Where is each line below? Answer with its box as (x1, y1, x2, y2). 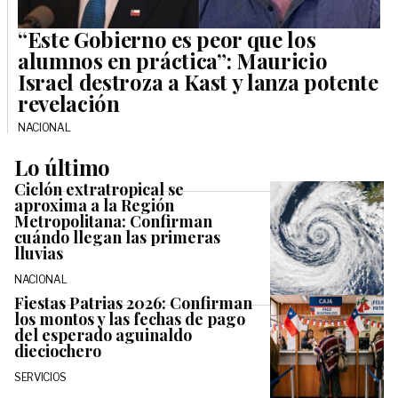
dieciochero (14, 339, 101, 362)
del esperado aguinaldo (14, 323, 192, 346)
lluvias (14, 242, 63, 264)
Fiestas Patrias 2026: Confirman (14, 291, 252, 314)
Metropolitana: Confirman (14, 210, 212, 232)
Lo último (14, 152, 111, 181)
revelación (18, 88, 120, 117)
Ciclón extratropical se (14, 178, 184, 200)
